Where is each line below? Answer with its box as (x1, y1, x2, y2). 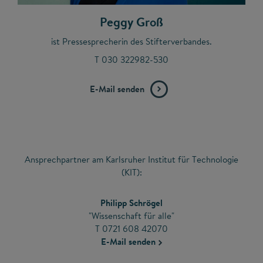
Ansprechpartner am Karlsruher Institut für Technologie (25, 153, 238, 166)
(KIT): (121, 166, 142, 178)
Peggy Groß (100, 13, 163, 31)
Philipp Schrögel (100, 196, 163, 209)
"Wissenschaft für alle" (89, 209, 174, 222)
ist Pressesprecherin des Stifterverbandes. (51, 35, 212, 48)
